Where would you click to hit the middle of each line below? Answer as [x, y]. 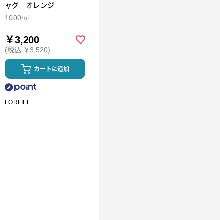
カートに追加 [52, 69]
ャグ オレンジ [30, 6]
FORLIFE [18, 102]
